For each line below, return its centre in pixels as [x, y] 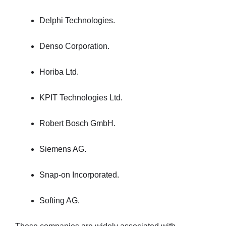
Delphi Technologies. [77, 20]
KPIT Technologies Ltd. [81, 98]
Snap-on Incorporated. [79, 175]
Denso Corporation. [74, 46]
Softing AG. [60, 201]
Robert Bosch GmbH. [77, 123]
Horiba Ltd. [59, 72]
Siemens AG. [63, 149]
